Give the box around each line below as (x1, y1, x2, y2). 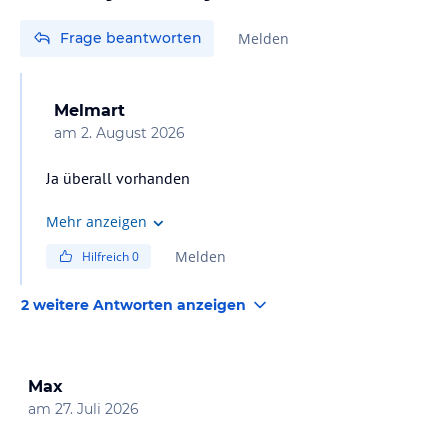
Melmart (54, 100, 125, 120)
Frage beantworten (60, 28, 202, 47)
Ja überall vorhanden (46, 167, 190, 188)
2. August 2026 (81, 123, 185, 142)
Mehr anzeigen (46, 212, 147, 232)
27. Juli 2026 (55, 399, 139, 418)
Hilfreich (82, 247, 132, 265)
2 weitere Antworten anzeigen (21, 295, 246, 314)
